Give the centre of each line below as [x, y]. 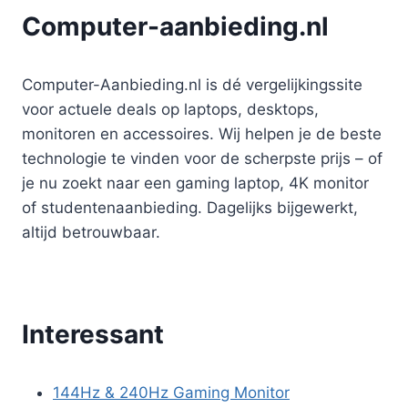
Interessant [93, 334]
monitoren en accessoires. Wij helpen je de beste [202, 133]
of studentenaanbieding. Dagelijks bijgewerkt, [190, 207]
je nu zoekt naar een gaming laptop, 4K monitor [195, 183]
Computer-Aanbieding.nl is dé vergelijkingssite [192, 84]
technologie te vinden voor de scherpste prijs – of [202, 158]
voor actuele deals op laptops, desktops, [170, 109]
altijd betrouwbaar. [91, 232]
